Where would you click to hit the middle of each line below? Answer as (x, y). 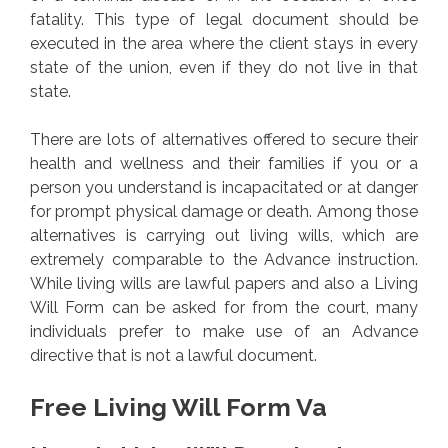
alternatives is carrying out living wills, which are (224, 235)
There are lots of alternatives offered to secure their (224, 139)
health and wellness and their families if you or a (224, 163)
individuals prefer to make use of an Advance (224, 331)
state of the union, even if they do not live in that (224, 67)
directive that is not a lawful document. (173, 355)
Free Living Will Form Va (178, 406)
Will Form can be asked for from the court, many (224, 307)
